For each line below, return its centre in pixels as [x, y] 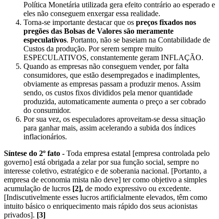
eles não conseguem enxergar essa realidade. [92, 13]
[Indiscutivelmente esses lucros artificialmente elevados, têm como [106, 197]
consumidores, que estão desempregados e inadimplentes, [112, 75]
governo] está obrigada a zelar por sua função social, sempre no [101, 162]
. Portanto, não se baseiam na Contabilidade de [138, 40]
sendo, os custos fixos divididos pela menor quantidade [108, 92]
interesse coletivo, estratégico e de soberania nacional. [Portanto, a [105, 171]
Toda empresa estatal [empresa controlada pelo [137, 153]
